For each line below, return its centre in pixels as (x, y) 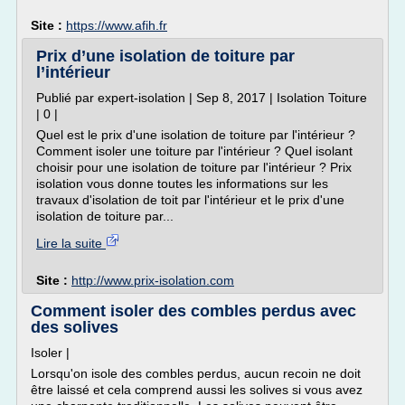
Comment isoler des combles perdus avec (193, 311)
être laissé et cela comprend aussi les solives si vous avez (197, 390)
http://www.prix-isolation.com (153, 280)
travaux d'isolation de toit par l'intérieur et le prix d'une (190, 200)
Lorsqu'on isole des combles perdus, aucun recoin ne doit (196, 373)
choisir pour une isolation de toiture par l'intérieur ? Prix (194, 167)
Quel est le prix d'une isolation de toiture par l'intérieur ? (196, 135)
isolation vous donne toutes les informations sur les (182, 184)
